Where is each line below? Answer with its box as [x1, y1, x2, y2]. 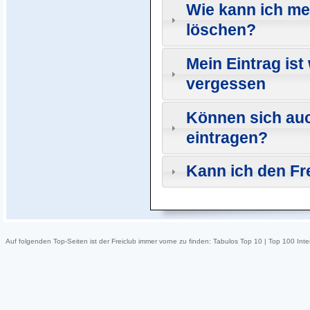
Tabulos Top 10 [213, 237, 262, 245]
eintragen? [186, 128, 268, 147]
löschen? [186, 20, 257, 39]
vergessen [186, 74, 266, 93]
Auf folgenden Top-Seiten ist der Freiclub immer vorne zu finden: [6, 237, 213, 245]
